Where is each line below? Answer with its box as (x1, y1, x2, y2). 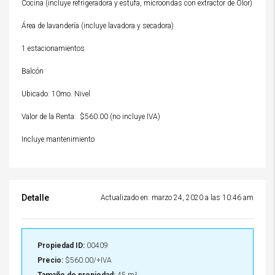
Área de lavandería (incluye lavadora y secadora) (21, 21, 174, 30)
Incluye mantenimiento (21, 135, 95, 144)
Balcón (21, 67, 44, 76)
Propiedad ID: (37, 241, 85, 250)
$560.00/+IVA (65, 256, 112, 265)
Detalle (21, 193, 49, 203)
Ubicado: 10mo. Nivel (21, 90, 90, 98)
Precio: (37, 256, 63, 265)
